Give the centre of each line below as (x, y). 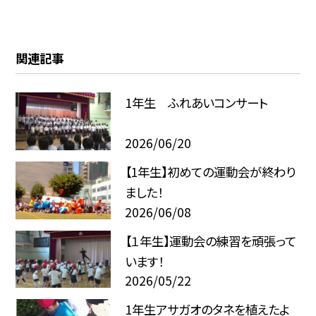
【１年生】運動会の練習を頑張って (210, 241)
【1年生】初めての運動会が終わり (210, 172)
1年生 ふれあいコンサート (196, 103)
